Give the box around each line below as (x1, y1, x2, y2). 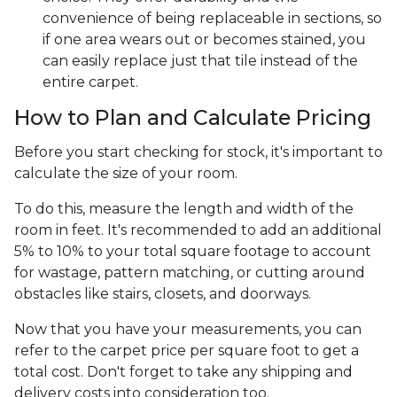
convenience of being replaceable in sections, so (43, 10, 382, 27)
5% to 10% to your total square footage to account (14, 243, 371, 261)
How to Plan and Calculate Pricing (14, 105, 371, 131)
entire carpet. (43, 74, 138, 91)
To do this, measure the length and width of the (14, 200, 354, 218)
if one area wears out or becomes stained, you (43, 31, 366, 49)
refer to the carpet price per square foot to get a (14, 342, 359, 360)
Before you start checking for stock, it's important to (14, 144, 383, 161)
